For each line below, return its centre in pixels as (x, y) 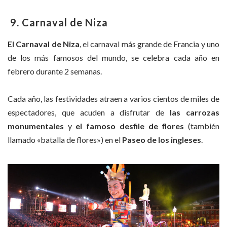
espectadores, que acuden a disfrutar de (89, 112)
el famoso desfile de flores (130, 126)
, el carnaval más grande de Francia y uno (149, 44)
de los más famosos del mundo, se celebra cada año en (113, 57)
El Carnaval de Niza (44, 44)
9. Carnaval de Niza (58, 22)
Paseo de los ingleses (161, 140)
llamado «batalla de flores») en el (64, 140)
